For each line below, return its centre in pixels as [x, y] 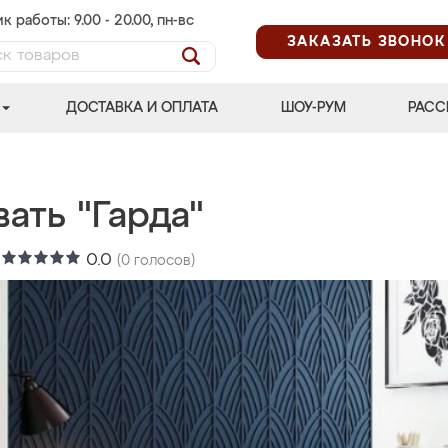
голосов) [162, 261]
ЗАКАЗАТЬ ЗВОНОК [366, 41]
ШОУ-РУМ [313, 108]
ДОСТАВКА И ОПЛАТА [142, 108]
